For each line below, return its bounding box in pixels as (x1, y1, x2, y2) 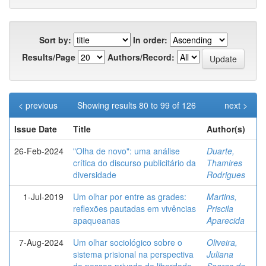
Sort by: (39, 33, 71, 46)
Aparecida (207, 214, 245, 226)
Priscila (207, 202, 233, 214)
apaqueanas (73, 214, 120, 226)
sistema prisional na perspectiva (73, 248, 194, 260)
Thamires (207, 156, 242, 169)
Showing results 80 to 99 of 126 (77, 99, 198, 111)
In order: (132, 33, 167, 46)
